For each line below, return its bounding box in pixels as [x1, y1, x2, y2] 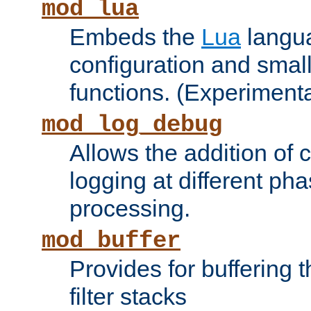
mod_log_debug [42, 112, 222, 139]
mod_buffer [42, 228, 180, 255]
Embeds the [69, 24, 201, 51]
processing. [69, 195, 190, 222]
